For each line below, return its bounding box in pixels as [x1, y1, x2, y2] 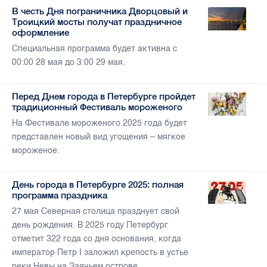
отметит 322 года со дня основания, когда [12, 234, 181, 244]
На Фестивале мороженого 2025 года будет [12, 118, 187, 129]
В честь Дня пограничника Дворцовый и [12, 6, 188, 17]
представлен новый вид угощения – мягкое [12, 132, 185, 142]
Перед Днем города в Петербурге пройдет [12, 91, 195, 102]
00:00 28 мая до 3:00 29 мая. [12, 57, 125, 68]
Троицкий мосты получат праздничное [12, 17, 182, 27]
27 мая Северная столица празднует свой [12, 206, 179, 217]
